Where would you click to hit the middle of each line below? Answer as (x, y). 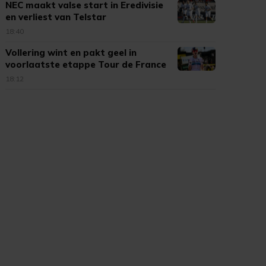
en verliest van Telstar (56, 17)
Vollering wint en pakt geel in (71, 53)
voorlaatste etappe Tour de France (86, 64)
